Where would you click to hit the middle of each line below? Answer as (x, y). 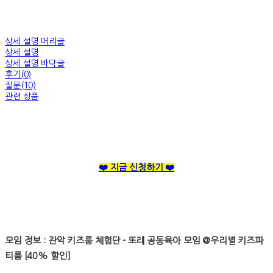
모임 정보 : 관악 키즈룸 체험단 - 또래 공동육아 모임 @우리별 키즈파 (134, 241)
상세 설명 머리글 (35, 42)
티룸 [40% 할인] (38, 256)
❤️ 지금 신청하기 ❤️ (136, 168)
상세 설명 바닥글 (35, 64)
